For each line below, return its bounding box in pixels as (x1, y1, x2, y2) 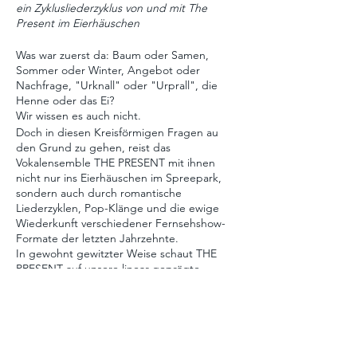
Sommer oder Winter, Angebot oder (16, 63, 200, 77)
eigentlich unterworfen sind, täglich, (16, 307, 197, 321)
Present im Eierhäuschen (16, 16, 139, 30)
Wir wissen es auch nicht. (16, 108, 141, 123)
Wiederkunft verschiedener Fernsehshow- (16, 216, 226, 230)
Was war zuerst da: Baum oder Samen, (16, 48, 209, 62)
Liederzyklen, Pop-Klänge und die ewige (16, 201, 219, 215)
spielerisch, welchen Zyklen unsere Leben (16, 292, 224, 306)
